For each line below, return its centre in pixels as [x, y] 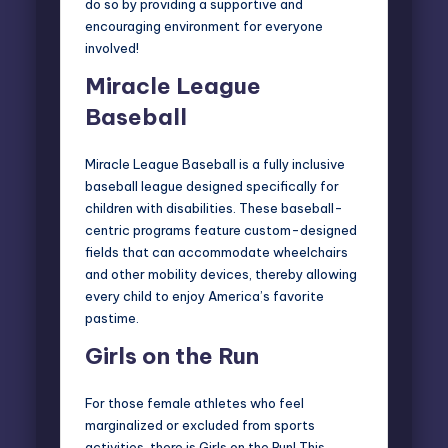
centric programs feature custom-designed [221, 229]
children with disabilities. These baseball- [214, 207]
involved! [112, 47]
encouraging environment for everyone [204, 25]
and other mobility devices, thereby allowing [221, 273]
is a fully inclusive [290, 163]
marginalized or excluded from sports [200, 424]
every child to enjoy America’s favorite [204, 295]
